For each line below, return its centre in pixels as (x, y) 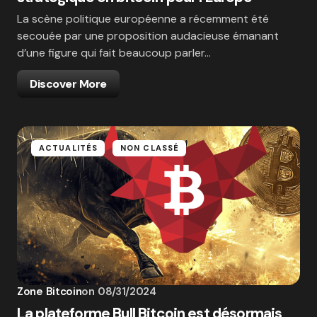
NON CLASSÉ (150, 148)
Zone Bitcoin (50, 292)
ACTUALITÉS (68, 148)
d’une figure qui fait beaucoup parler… (114, 53)
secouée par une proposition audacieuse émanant (148, 36)
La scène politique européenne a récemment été (143, 19)
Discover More (68, 84)
